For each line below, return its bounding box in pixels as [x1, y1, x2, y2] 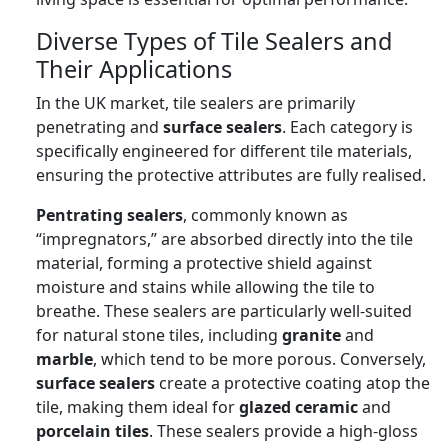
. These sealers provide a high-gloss [149, 419, 418, 442]
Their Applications [36, 52, 232, 85]
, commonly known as [183, 203, 348, 226]
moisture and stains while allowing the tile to [36, 275, 375, 298]
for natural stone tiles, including [36, 323, 282, 346]
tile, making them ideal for [36, 395, 239, 418]
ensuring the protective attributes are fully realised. [36, 163, 426, 186]
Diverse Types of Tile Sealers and [36, 24, 392, 57]
